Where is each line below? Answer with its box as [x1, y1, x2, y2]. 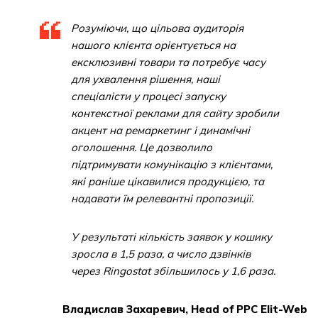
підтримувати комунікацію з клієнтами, [71, 158, 273, 171]
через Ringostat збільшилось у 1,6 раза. [71, 264, 275, 278]
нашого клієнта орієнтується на [71, 38, 236, 52]
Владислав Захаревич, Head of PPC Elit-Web [62, 302, 307, 316]
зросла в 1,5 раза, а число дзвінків [71, 247, 251, 261]
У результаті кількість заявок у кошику [71, 230, 272, 243]
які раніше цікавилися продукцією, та [71, 175, 264, 188]
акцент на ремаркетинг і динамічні [71, 124, 250, 137]
